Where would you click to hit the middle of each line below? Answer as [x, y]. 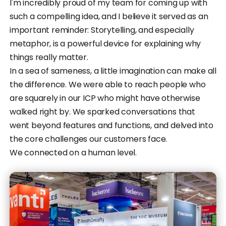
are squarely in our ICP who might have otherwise [105, 98]
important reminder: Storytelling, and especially [102, 30]
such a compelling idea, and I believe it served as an [109, 16]
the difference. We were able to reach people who [108, 84]
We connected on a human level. [73, 152]
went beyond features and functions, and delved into [111, 125]
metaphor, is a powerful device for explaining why [105, 43]
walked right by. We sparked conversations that [102, 111]
